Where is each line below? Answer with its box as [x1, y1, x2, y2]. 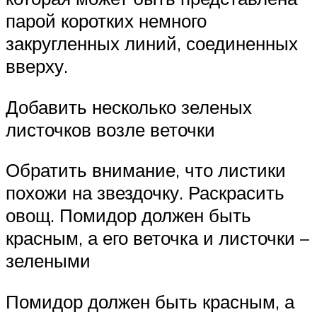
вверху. [6, 54, 68, 78]
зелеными [6, 249, 91, 272]
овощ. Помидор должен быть [6, 204, 251, 227]
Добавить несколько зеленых [6, 95, 252, 118]
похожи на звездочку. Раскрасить [6, 181, 284, 204]
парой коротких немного [6, 9, 207, 33]
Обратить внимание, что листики [6, 158, 286, 182]
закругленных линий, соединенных [6, 32, 298, 55]
